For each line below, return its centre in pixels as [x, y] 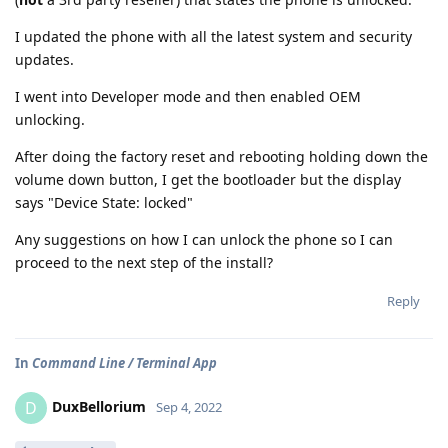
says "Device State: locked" [104, 202]
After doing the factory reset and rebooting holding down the [221, 156]
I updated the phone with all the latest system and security [213, 36]
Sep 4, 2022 [189, 406]
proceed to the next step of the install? [144, 262]
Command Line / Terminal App [124, 362]
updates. [44, 59]
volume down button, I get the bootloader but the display [208, 179]
